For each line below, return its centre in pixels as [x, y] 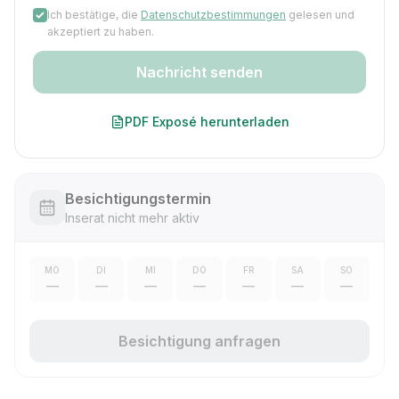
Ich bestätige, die [93, 15]
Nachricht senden [199, 72]
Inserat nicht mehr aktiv [132, 218]
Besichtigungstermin [138, 199]
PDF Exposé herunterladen [207, 122]
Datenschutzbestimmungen [213, 15]
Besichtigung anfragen [199, 341]
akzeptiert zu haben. [101, 32]
